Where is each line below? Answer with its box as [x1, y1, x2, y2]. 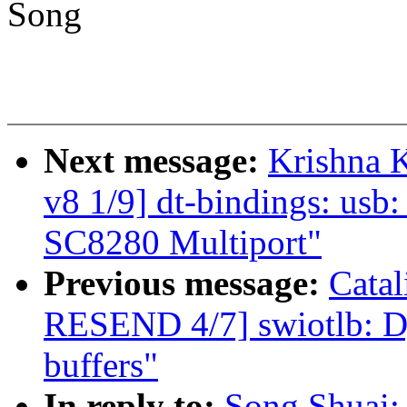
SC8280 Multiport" [44, 223, 322, 263]
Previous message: [44, 263, 329, 303]
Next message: [44, 141, 268, 181]
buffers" [44, 345, 158, 385]
